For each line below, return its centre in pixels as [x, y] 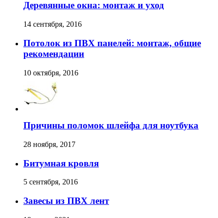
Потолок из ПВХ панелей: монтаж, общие [112, 43]
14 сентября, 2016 [53, 24]
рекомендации [54, 54]
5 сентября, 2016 [51, 182]
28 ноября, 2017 [49, 144]
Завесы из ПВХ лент [66, 201]
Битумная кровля [61, 163]
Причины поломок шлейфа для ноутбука [111, 126]
